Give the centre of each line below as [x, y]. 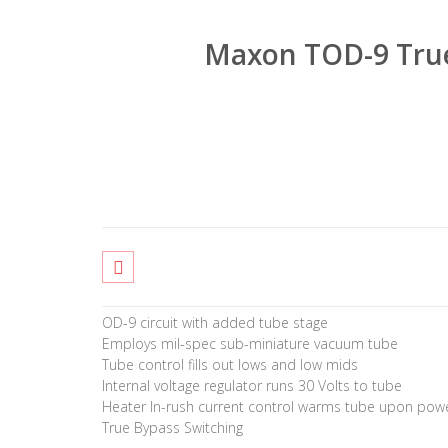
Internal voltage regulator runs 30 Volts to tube [252, 385]
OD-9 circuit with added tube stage [215, 322]
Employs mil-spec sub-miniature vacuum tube [250, 343]
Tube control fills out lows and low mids [230, 364]
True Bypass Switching [172, 427]
